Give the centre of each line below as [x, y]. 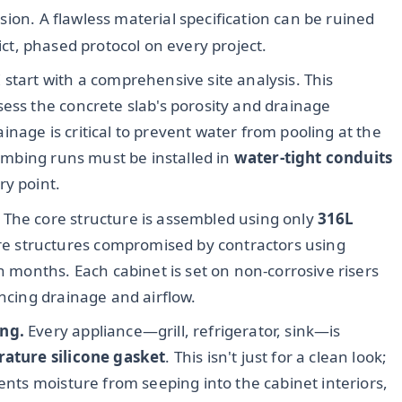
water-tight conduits [313, 158]
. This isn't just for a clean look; [276, 356]
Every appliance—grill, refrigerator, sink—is [182, 330]
